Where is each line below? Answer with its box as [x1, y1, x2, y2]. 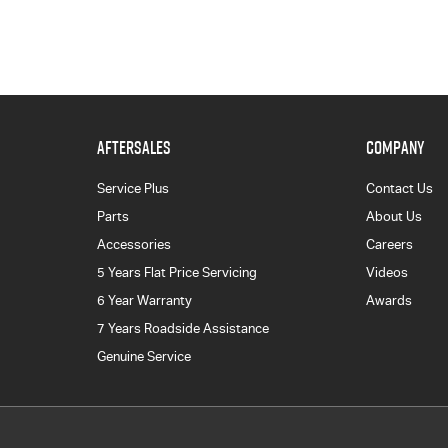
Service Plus [96, 181, 169, 196]
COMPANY [366, 135, 425, 160]
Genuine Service [96, 349, 191, 364]
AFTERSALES [96, 135, 171, 160]
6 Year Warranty [96, 293, 192, 308]
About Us [366, 209, 423, 224]
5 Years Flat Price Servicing [96, 265, 257, 280]
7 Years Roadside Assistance [96, 321, 269, 336]
